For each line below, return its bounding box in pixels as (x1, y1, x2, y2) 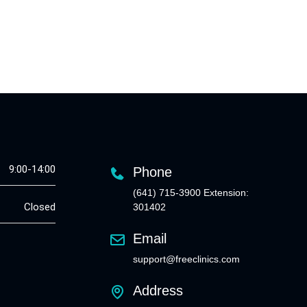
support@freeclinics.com (133, 254, 240, 265)
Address (133, 283, 183, 298)
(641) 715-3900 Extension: (133, 187, 249, 198)
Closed (24, 201, 56, 213)
